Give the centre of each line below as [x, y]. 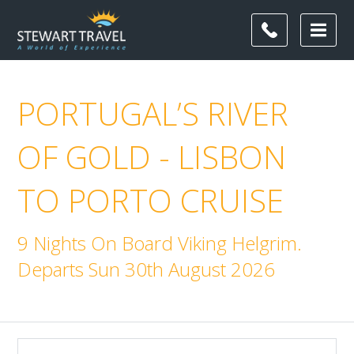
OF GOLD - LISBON [152, 157]
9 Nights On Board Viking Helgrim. [160, 243]
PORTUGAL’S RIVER [153, 113]
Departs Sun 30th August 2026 [147, 269]
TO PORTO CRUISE [151, 200]
